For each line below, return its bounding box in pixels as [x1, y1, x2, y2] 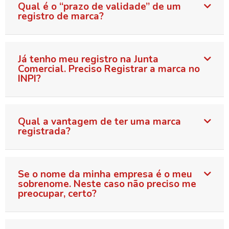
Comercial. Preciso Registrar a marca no [18, 62, 200, 76]
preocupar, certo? [18, 187, 97, 201]
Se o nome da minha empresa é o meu [18, 168, 192, 181]
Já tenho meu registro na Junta [18, 53, 158, 66]
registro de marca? [18, 10, 104, 24]
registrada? [18, 125, 71, 139]
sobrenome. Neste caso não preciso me [18, 177, 196, 191]
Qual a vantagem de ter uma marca [18, 115, 181, 129]
